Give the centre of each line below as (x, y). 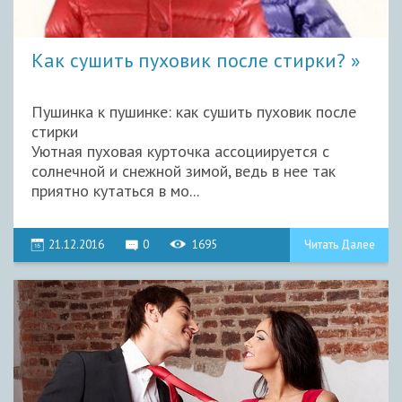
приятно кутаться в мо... (115, 190)
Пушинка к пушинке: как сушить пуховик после (194, 111)
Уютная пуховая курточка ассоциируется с (180, 151)
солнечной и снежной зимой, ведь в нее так (184, 170)
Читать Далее (339, 244)
